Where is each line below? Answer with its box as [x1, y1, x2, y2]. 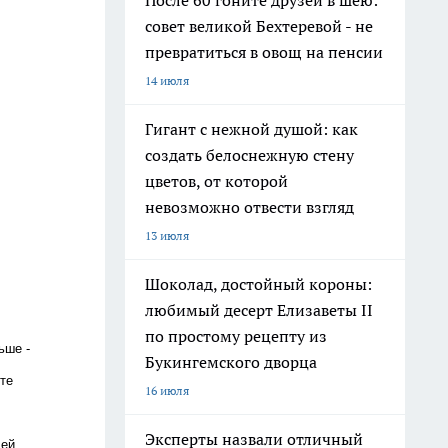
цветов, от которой [145, 171, 288, 191]
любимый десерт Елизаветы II [145, 300, 373, 320]
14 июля [145, 73, 189, 88]
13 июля [145, 228, 189, 243]
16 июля [145, 383, 189, 398]
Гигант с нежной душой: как [145, 119, 358, 139]
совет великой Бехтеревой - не [145, 16, 373, 36]
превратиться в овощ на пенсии [145, 42, 383, 62]
